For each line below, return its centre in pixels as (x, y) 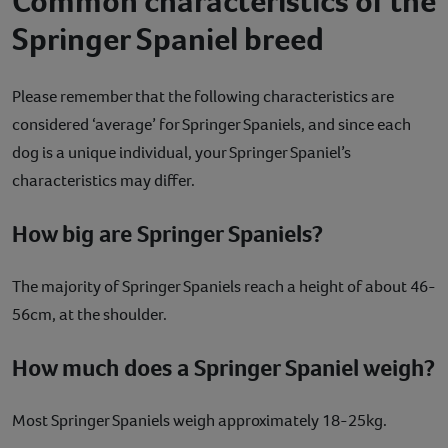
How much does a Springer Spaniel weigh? (223, 368)
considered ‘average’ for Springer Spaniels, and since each (211, 125)
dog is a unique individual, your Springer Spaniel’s (181, 153)
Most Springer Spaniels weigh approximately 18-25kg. (199, 421)
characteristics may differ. (103, 181)
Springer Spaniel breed (168, 39)
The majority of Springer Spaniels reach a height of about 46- (224, 287)
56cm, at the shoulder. (89, 315)
